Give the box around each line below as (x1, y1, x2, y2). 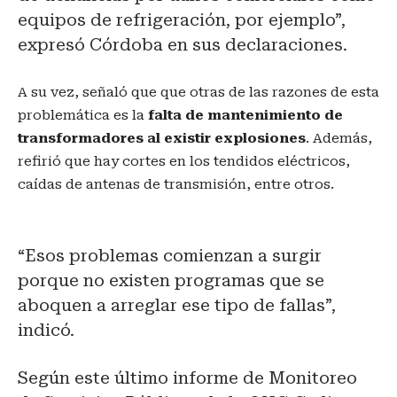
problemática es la (18, 106, 148, 123)
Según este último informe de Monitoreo (18, 367, 357, 388)
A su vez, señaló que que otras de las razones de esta (18, 83, 379, 100)
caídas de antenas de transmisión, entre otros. (18, 175, 334, 192)
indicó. (18, 319, 74, 340)
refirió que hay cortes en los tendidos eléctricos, (18, 152, 350, 169)
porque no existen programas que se (18, 269, 324, 291)
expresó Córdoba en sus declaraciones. (18, 34, 347, 55)
